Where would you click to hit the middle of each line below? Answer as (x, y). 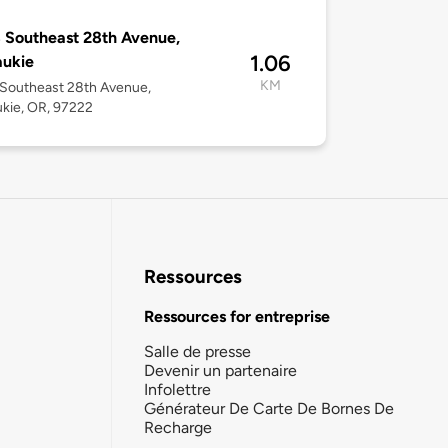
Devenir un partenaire (220, 370)
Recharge (178, 427)
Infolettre (177, 389)
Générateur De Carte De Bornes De (269, 408)
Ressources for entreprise (237, 316)
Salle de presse (197, 351)
